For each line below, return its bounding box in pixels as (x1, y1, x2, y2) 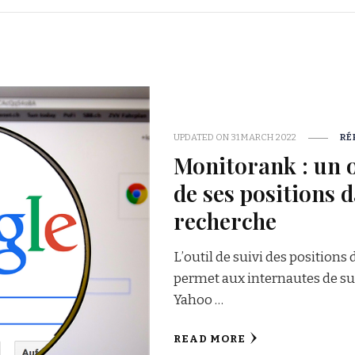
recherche (173, 205, 277, 236)
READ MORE (173, 333, 246, 346)
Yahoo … (173, 292, 223, 309)
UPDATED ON (173, 132, 231, 143)
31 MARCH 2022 (230, 132, 296, 143)
